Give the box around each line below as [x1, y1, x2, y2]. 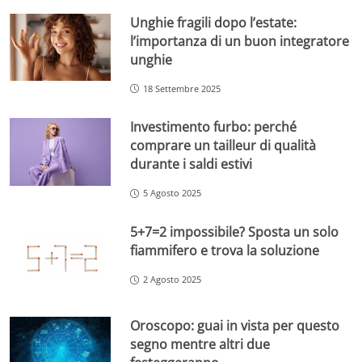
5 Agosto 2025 [143, 187, 202, 200]
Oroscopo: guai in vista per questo [130, 316, 340, 335]
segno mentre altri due [130, 335, 271, 353]
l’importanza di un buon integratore [130, 32, 350, 50]
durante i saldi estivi [130, 155, 253, 174]
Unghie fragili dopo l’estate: [130, 13, 297, 32]
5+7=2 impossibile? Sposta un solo [130, 223, 339, 242]
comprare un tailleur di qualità [130, 137, 317, 155]
